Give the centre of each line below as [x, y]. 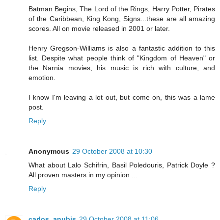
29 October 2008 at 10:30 [112, 151]
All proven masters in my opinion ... [83, 175]
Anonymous [49, 151]
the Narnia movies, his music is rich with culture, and [122, 68]
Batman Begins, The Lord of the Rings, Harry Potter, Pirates [122, 9]
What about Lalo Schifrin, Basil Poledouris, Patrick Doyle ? [122, 165]
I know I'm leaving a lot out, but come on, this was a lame [122, 97]
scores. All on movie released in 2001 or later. [99, 29]
